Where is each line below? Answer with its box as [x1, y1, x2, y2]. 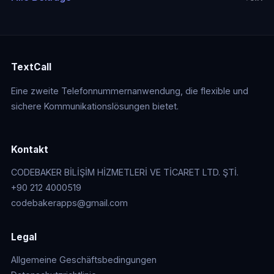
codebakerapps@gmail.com [10, 197, 128, 208]
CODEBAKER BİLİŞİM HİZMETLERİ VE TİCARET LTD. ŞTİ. [10, 166, 239, 177]
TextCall [10, 61, 51, 73]
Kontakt [10, 143, 48, 155]
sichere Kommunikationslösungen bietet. [10, 101, 179, 112]
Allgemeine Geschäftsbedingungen [10, 254, 157, 265]
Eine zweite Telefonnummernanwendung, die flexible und [10, 86, 248, 97]
